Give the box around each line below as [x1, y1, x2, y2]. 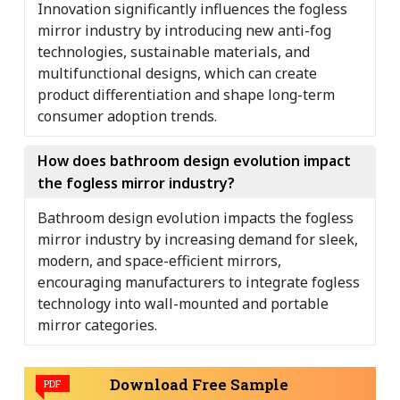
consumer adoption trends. [37, 105, 217, 126]
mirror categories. [37, 314, 157, 335]
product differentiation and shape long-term [37, 84, 335, 104]
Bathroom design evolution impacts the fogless [37, 207, 354, 228]
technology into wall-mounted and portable [37, 293, 329, 313]
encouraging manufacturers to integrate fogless [37, 271, 360, 292]
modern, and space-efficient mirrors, [37, 250, 281, 271]
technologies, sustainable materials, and [37, 41, 310, 62]
